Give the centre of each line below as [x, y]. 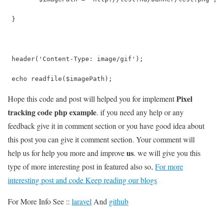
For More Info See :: [40, 201]
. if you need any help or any [140, 112]
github [119, 201]
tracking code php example [52, 112]
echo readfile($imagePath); [60, 78]
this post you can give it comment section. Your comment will [101, 139]
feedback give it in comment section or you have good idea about [106, 125]
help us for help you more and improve [67, 153]
